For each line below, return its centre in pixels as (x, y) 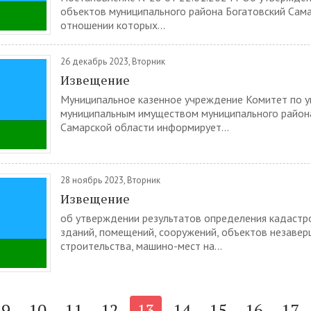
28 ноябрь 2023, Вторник (110, 180)
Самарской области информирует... (145, 127)
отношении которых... (113, 25)
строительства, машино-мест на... (141, 246)
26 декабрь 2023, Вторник (113, 61)
